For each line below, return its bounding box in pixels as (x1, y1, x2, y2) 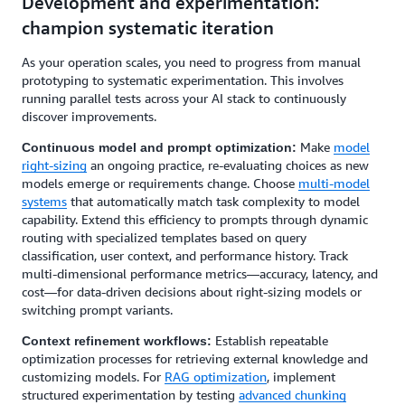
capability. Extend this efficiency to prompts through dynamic (22, 212, 368, 227)
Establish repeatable (215, 333, 328, 348)
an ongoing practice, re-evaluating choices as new (87, 157, 369, 173)
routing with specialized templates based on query (22, 230, 306, 245)
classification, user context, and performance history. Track (22, 248, 348, 263)
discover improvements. (22, 108, 156, 124)
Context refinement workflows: (22, 334, 215, 348)
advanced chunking (239, 387, 346, 402)
